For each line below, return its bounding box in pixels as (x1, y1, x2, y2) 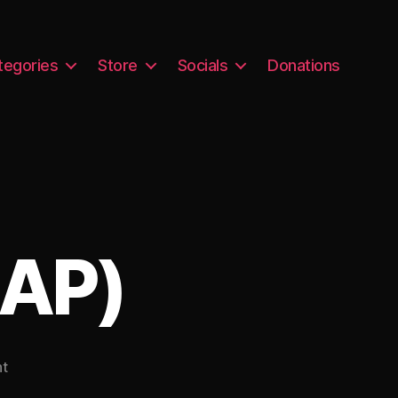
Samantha (6, 378, 72, 396)
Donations (267, 55, 340, 75)
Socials (177, 55, 228, 75)
